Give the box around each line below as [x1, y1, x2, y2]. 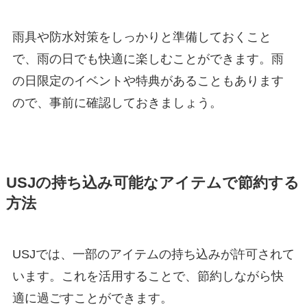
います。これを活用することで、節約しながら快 [12, 269, 284, 284]
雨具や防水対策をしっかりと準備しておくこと [12, 30, 271, 45]
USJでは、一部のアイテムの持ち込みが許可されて [12, 247, 295, 262]
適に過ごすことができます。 [12, 291, 173, 306]
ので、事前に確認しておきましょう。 [12, 96, 222, 110]
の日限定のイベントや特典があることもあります [12, 74, 284, 88]
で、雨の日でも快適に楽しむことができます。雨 [12, 52, 284, 66]
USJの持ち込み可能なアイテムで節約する [5, 175, 299, 192]
